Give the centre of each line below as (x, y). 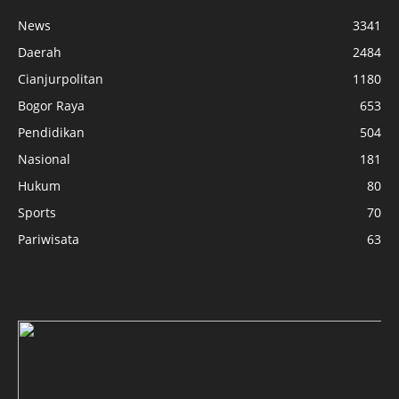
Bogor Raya (51, 106)
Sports (37, 213)
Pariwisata (49, 240)
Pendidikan (51, 133)
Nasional (44, 159)
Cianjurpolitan (61, 79)
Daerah (40, 53)
